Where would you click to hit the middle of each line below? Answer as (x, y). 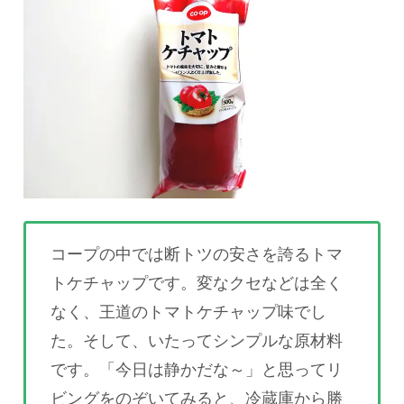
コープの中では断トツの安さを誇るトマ (197, 254)
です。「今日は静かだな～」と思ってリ (197, 369)
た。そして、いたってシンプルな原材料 (197, 340)
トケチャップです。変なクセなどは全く (197, 283)
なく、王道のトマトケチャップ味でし (188, 312)
